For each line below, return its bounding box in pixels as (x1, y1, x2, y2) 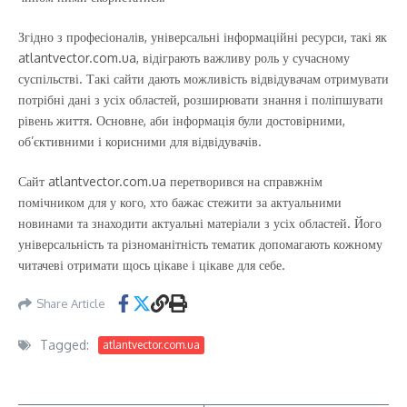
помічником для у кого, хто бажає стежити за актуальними (18, 194, 342, 210)
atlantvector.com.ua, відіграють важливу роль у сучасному (18, 50, 350, 65)
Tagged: (40, 337, 89, 352)
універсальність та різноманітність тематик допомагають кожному (18, 236, 382, 252)
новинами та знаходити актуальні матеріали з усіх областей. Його (18, 215, 382, 231)
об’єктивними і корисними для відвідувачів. (18, 134, 262, 149)
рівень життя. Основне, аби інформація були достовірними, (18, 113, 345, 128)
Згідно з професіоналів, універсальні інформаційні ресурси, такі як (18, 29, 387, 45)
